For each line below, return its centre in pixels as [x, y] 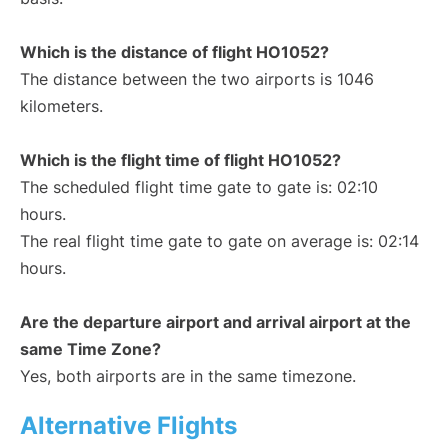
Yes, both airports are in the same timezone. [188, 376]
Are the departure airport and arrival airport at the [215, 322]
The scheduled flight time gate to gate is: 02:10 [199, 187]
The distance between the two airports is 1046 [197, 79]
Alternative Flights [128, 426]
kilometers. [61, 106]
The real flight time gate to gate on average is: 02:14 [219, 241]
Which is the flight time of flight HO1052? [180, 160]
